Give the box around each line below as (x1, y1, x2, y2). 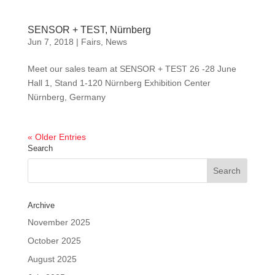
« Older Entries (27, 131, 86, 142)
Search (27, 143, 53, 153)
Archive (27, 200, 55, 210)
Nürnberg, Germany (27, 91, 106, 102)
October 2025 (27, 235, 81, 246)
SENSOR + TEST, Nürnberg (27, 24, 151, 35)
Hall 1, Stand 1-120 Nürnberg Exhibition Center (27, 77, 211, 88)
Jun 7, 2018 (27, 36, 74, 47)
